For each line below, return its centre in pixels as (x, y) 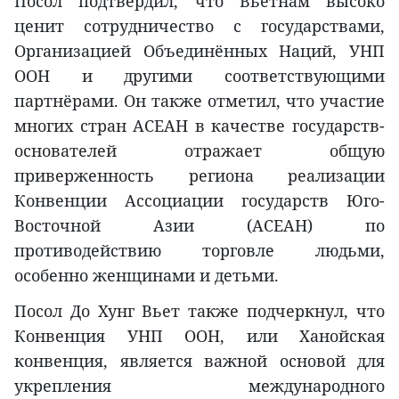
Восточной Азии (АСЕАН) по (199, 225)
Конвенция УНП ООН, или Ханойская (199, 335)
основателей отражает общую (199, 150)
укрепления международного (199, 385)
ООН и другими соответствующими (199, 75)
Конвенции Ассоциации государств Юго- (199, 200)
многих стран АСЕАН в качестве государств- (199, 125)
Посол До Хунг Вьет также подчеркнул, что (199, 310)
